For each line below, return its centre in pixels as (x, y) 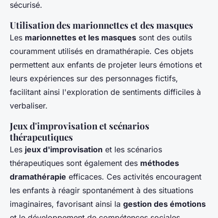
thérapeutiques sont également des (75, 163)
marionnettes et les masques (81, 38)
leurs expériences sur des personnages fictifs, (94, 79)
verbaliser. (29, 106)
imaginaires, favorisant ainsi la (66, 204)
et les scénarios (132, 150)
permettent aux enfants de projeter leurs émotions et (106, 65)
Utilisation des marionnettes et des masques (101, 25)
